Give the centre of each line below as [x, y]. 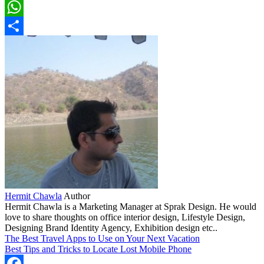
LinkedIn [22, 6]
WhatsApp [25, 25]
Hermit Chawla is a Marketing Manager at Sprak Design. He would [131, 206]
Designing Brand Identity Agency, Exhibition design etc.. [111, 227]
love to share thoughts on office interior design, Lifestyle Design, [125, 217]
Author [77, 196]
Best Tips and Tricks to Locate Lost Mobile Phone [98, 249]
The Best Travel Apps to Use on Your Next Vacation [102, 238]
